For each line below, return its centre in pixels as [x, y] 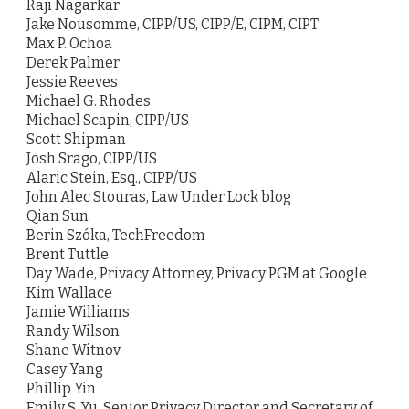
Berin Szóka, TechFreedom [116, 236]
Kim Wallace [69, 293]
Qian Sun [58, 216]
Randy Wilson [73, 331]
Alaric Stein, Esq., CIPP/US [112, 178]
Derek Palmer [73, 63]
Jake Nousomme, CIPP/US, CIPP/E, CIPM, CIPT [173, 25]
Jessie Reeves [72, 82]
